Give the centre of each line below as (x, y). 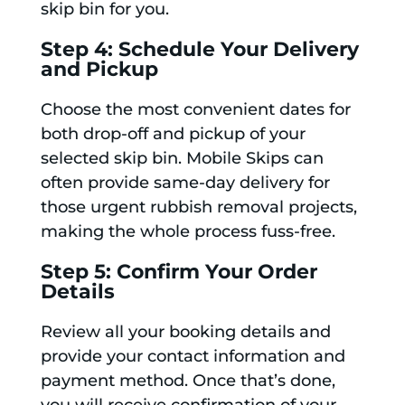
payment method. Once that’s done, (188, 381)
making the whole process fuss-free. (188, 232)
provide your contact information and (193, 357)
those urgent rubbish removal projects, (198, 207)
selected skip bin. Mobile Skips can (182, 159)
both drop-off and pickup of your (173, 134)
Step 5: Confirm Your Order (179, 272)
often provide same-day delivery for (185, 183)
